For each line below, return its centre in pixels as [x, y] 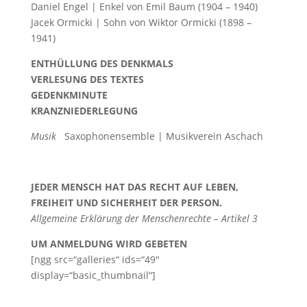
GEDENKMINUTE [69, 95]
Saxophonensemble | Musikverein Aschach [159, 136]
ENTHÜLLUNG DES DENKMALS [102, 63]
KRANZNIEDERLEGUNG [84, 111]
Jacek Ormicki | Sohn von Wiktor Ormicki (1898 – [141, 22]
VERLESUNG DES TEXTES [87, 79]
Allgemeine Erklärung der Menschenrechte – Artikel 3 [144, 218]
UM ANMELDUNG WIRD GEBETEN [109, 244]
